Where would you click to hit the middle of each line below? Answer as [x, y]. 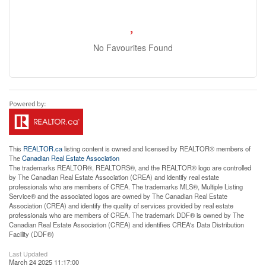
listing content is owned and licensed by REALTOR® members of [156, 148]
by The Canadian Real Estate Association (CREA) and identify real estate [114, 177]
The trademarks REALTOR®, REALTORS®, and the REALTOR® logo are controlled [130, 167]
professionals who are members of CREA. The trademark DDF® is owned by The [126, 215]
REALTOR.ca [43, 148]
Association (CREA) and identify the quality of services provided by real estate [121, 205]
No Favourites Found [133, 47]
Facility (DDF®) [31, 234]
